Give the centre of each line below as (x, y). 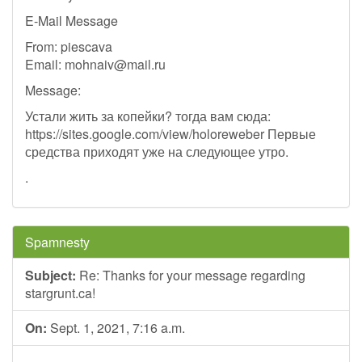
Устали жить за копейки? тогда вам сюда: (148, 116)
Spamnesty (57, 242)
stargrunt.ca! (60, 293)
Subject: (51, 275)
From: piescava (69, 46)
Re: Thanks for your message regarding (191, 275)
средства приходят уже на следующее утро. (157, 152)
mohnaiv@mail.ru (115, 64)
